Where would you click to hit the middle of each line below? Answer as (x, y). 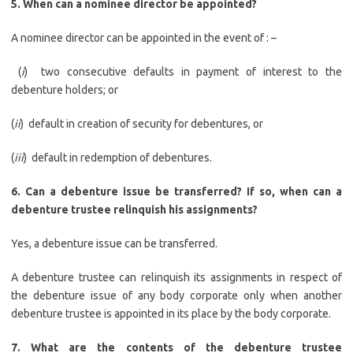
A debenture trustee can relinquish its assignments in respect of (176, 277)
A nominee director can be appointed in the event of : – (144, 38)
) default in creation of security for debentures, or (142, 124)
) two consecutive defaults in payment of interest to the (183, 72)
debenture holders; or (65, 90)
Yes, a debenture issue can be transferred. (114, 243)
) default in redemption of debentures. (118, 158)
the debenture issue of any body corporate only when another (176, 295)
